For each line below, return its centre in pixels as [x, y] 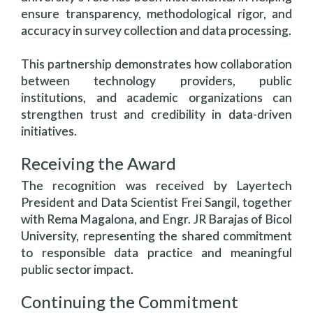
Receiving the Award [99, 163]
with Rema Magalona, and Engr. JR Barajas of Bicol [156, 219]
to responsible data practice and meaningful [156, 253]
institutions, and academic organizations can [156, 97]
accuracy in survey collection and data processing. [156, 30]
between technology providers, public [156, 81]
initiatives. [49, 131]
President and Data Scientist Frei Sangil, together [156, 202]
